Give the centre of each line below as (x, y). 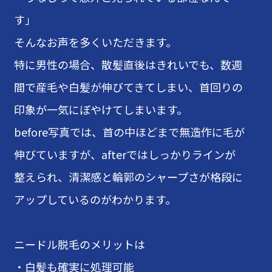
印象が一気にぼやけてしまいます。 (101, 109)
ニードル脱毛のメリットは (80, 244)
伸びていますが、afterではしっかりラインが (125, 154)
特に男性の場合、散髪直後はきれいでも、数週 (128, 64)
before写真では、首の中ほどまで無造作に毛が (129, 132)
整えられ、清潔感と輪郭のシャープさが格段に (128, 177)
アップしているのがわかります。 (95, 199)
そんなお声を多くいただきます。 (95, 42)
